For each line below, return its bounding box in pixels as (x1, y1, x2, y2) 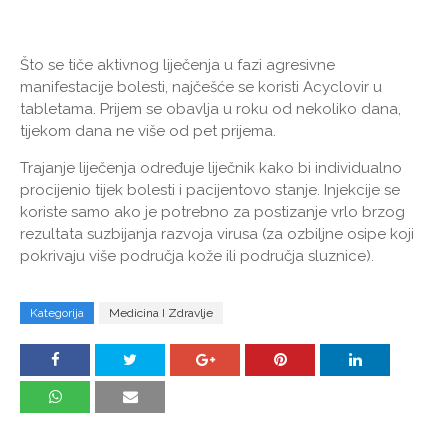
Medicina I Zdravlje (109, 306, 213, 321)
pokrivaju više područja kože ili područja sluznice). (20, 247, 374, 266)
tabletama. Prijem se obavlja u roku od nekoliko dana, (20, 100, 401, 119)
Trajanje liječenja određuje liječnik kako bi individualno (20, 159, 402, 178)
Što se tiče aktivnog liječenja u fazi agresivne (20, 56, 335, 75)
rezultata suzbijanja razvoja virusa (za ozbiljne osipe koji (20, 225, 414, 244)
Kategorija (30, 306, 84, 321)
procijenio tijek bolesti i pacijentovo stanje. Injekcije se (20, 181, 400, 200)
